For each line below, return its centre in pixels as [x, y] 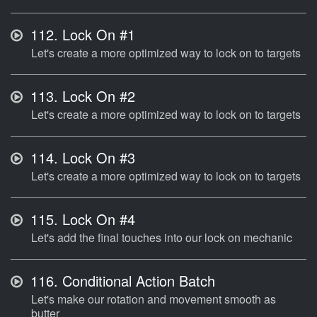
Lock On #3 [97, 158]
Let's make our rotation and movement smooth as [154, 299]
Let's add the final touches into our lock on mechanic [162, 238]
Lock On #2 [97, 96]
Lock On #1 [97, 35]
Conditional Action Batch [137, 281]
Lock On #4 [97, 219]
